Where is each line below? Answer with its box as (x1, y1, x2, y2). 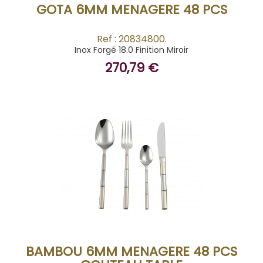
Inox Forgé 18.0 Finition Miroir (75, 44, 188, 56)
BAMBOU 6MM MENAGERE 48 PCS (26, 242, 237, 261)
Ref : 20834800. (96, 32, 167, 46)
